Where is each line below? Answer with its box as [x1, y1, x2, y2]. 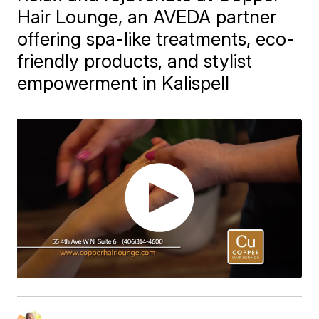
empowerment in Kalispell [17, 72, 230, 94]
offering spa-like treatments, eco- [17, 28, 296, 50]
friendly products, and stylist [17, 50, 253, 72]
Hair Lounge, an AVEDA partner [17, 6, 277, 28]
